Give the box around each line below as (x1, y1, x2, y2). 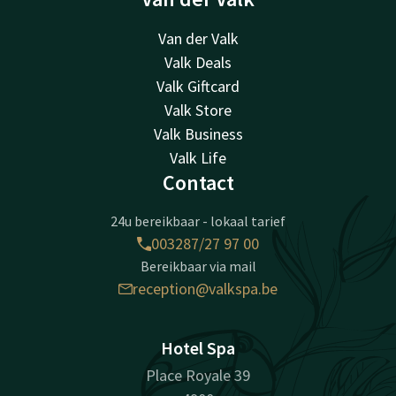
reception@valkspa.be (133, 278, 278, 300)
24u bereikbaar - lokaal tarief (110, 212, 286, 231)
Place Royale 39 (146, 365, 250, 386)
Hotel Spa (161, 337, 235, 360)
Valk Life (170, 148, 226, 169)
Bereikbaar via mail (140, 257, 256, 276)
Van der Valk (157, 28, 239, 49)
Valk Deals (164, 52, 232, 73)
